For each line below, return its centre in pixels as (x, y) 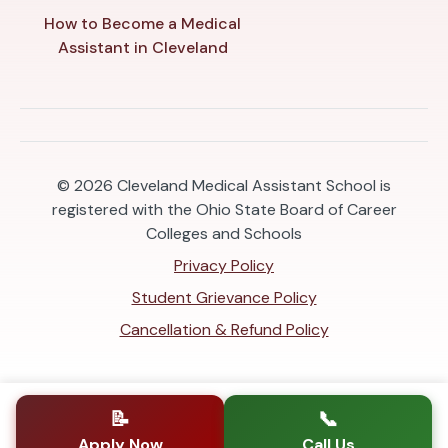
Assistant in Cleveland (142, 48)
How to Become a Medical (143, 24)
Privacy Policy (224, 266)
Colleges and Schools (224, 234)
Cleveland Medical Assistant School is (254, 186)
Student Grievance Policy (224, 298)
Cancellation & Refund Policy (224, 330)
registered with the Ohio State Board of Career (224, 210)
